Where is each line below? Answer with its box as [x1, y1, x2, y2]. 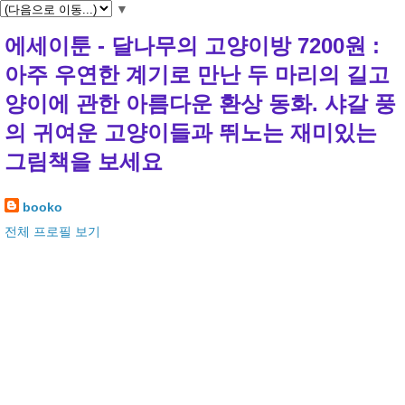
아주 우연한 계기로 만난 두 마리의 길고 [5, 62, 390, 88]
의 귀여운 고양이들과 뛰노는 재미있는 [5, 120, 377, 146]
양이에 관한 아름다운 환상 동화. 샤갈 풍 [5, 91, 396, 117]
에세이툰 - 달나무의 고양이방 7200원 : [5, 33, 380, 59]
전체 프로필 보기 [5, 224, 100, 240]
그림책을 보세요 [5, 149, 163, 174]
